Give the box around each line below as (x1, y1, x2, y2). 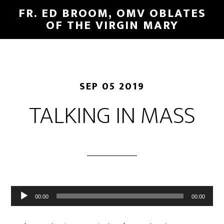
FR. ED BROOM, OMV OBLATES (18, 3, 206, 23)
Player (10, 199, 36, 216)
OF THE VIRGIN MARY (45, 15, 178, 35)
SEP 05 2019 (79, 78, 144, 95)
